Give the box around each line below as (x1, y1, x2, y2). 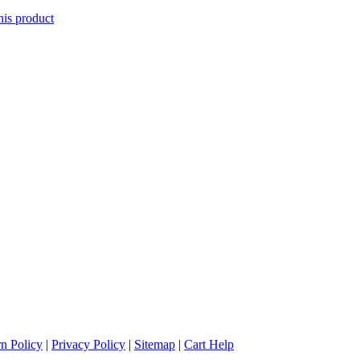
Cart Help (184, 337, 234, 351)
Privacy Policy (51, 337, 125, 351)
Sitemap (134, 337, 175, 351)
